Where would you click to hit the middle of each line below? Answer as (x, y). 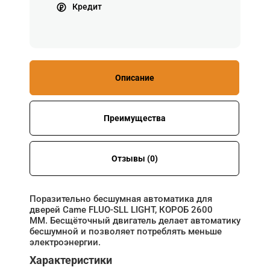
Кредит (87, 7)
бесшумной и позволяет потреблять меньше (126, 231)
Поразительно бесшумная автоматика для (121, 199)
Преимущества (134, 118)
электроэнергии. (66, 242)
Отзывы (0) (134, 158)
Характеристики (71, 260)
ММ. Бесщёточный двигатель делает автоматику (135, 220)
